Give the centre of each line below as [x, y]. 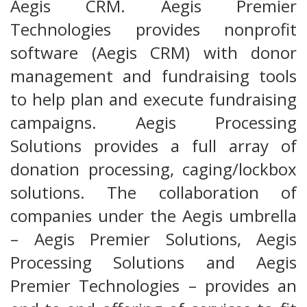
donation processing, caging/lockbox [153, 169]
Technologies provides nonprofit [153, 29]
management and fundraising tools [153, 76]
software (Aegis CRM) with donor [153, 53]
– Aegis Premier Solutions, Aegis [153, 239]
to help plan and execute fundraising [153, 99]
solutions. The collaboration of [153, 193]
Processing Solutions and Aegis [153, 262]
